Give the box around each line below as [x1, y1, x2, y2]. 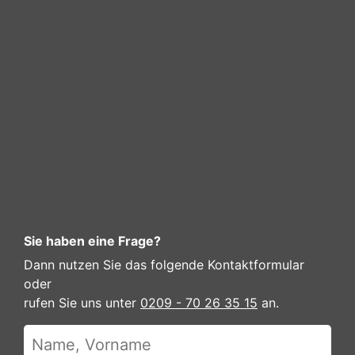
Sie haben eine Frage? [24, 233, 161, 249]
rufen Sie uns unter [24, 295, 140, 311]
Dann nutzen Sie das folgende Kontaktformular [24, 257, 304, 273]
